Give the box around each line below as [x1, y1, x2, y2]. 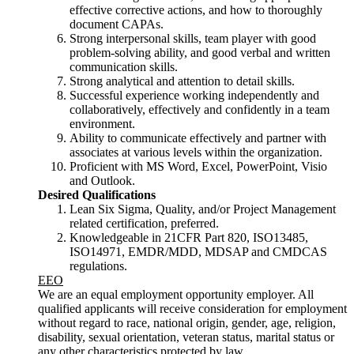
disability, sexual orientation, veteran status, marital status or [38, 330, 334, 345]
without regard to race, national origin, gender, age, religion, [38, 316, 336, 330]
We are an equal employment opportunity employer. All [38, 288, 314, 302]
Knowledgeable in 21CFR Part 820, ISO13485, [70, 231, 308, 245]
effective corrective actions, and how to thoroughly [70, 3, 322, 17]
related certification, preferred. [70, 217, 219, 231]
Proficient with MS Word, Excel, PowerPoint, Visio [70, 160, 327, 174]
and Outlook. [70, 174, 135, 188]
